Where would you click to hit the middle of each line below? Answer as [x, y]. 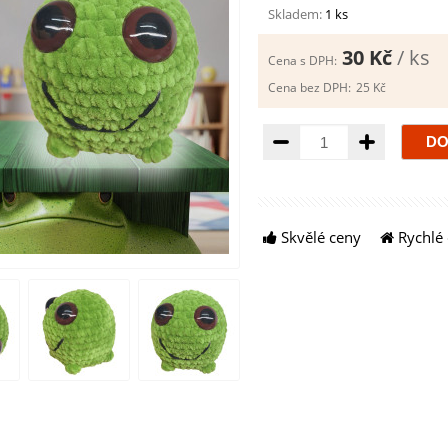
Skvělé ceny [319, 237]
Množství [328, 132]
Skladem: [295, 14]
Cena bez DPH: [309, 87]
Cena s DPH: [302, 60]
